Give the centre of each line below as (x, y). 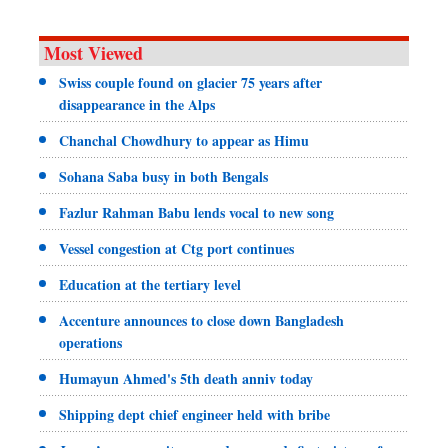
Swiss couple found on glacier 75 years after (190, 82)
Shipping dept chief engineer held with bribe (194, 414)
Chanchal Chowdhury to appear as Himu (184, 140)
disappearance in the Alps (137, 104)
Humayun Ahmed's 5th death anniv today (186, 378)
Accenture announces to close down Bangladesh (201, 320)
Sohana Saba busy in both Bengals (163, 176)
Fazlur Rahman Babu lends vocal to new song (196, 212)
